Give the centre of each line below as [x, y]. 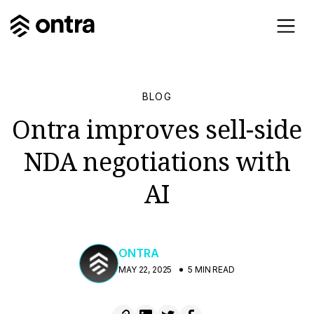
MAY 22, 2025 [145, 269]
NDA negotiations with [157, 162]
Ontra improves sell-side [157, 129]
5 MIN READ [211, 269]
